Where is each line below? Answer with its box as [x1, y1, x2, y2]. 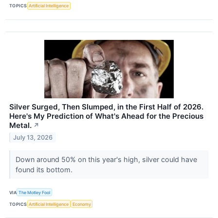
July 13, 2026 [13, 133, 53, 141]
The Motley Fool [18, 189, 51, 195]
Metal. [9, 120, 32, 130]
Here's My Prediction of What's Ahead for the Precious [9, 111, 203, 121]
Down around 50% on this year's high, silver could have [15, 155, 197, 163]
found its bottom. [15, 165, 74, 174]
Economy [72, 201, 91, 207]
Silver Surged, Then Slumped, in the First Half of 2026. [9, 102, 203, 111]
